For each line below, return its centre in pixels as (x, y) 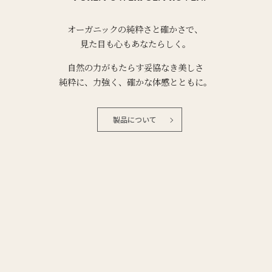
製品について (135, 120)
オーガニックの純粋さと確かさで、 (135, 29)
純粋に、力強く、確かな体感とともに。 (135, 82)
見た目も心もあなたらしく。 (135, 44)
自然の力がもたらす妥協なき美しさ (135, 67)
